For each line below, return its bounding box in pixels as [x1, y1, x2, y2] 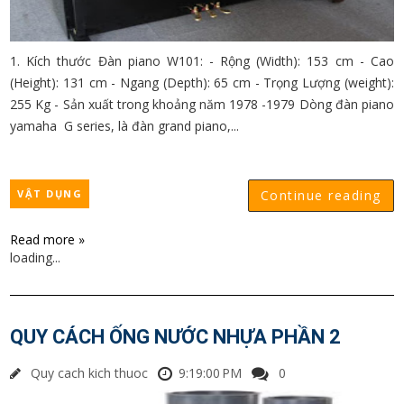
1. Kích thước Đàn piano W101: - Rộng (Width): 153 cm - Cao [10, 52, 394, 69]
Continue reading [260, 187, 381, 204]
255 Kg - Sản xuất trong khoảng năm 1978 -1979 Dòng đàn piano [10, 96, 394, 113]
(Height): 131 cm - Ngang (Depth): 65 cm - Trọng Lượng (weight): [10, 74, 394, 91]
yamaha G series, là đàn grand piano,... [10, 117, 240, 134]
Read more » [10, 231, 86, 248]
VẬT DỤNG [17, 187, 83, 200]
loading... [10, 249, 61, 266]
